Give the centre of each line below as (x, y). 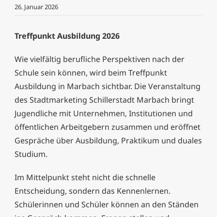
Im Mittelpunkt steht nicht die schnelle (85, 178)
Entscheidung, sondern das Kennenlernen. (93, 191)
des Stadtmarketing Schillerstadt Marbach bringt (104, 100)
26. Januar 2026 (36, 7)
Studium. (31, 154)
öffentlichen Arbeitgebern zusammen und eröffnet (108, 127)
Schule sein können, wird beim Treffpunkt (91, 73)
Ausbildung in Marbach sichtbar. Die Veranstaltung (108, 86)
